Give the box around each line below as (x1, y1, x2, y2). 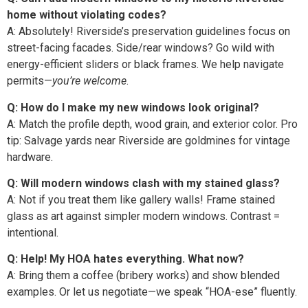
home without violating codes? (7, 8, 166, 22)
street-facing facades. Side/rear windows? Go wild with (7, 41, 274, 55)
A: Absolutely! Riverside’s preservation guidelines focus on (7, 25, 290, 38)
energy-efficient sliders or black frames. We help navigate (7, 58, 284, 71)
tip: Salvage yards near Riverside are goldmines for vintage (7, 133, 290, 147)
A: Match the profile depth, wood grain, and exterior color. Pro (7, 117, 298, 131)
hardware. (7, 150, 53, 164)
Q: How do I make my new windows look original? (7, 100, 259, 114)
